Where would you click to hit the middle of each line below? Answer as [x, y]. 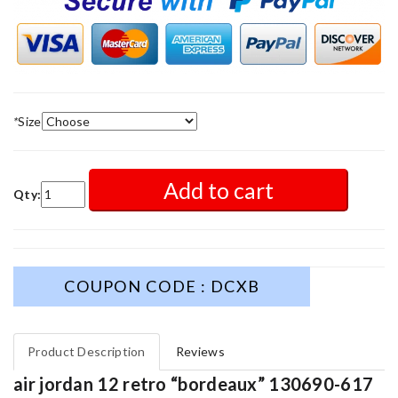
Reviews [200, 351]
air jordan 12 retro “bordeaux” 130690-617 [194, 383]
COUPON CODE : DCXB [162, 286]
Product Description [87, 351]
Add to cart [218, 190]
